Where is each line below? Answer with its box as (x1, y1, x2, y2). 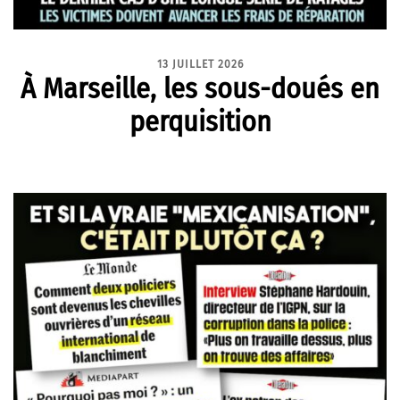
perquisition (129, 104, 271, 138)
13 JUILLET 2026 (156, 57, 244, 71)
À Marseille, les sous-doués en (21, 71, 379, 105)
